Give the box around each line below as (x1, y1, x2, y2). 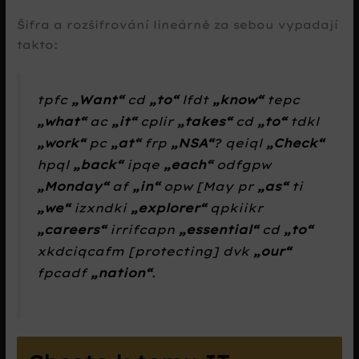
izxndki (70, 200, 131, 216)
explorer (138, 200, 200, 216)
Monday (44, 178, 103, 194)
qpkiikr (206, 200, 264, 216)
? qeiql (213, 135, 267, 151)
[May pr (192, 178, 258, 194)
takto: (17, 38, 58, 52)
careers (44, 221, 100, 237)
